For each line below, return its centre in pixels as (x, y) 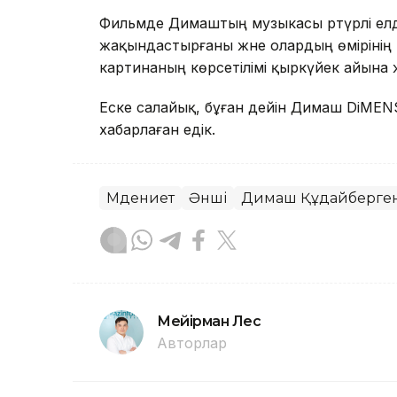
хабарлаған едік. (157, 129)
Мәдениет (140, 198)
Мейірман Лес (209, 321)
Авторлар (192, 343)
